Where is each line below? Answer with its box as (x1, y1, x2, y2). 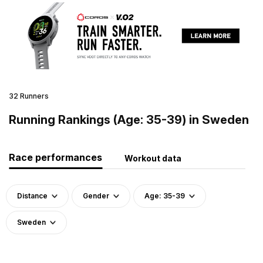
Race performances (9, 151, 102, 163)
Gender (83, 191, 109, 200)
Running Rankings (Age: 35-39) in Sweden (9, 112, 249, 127)
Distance (17, 191, 48, 200)
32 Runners (9, 91, 49, 100)
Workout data (124, 153, 181, 163)
